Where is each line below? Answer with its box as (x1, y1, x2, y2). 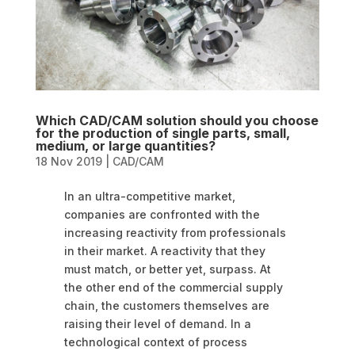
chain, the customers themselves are (63, 299, 269, 313)
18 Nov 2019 (35, 155, 102, 169)
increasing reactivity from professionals (63, 226, 286, 240)
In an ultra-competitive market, (63, 189, 235, 204)
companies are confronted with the (63, 208, 260, 222)
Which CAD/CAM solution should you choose (35, 113, 319, 129)
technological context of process (63, 335, 247, 349)
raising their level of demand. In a (63, 317, 251, 331)
